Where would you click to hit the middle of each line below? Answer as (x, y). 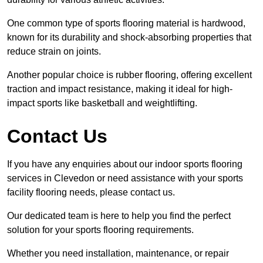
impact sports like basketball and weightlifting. (102, 103)
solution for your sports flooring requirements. (100, 230)
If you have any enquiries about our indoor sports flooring (125, 164)
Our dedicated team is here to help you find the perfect (119, 215)
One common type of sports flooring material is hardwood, (126, 23)
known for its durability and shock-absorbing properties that (129, 37)
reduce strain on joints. (54, 51)
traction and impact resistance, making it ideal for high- (120, 89)
